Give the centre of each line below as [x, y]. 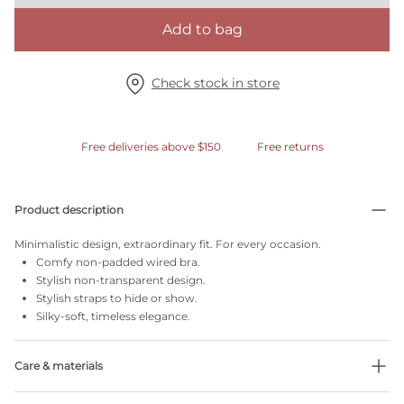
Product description [69, 210]
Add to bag [202, 29]
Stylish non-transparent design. [121, 280]
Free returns [290, 147]
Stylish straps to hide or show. [117, 298]
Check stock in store [216, 83]
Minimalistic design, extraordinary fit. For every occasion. [168, 244]
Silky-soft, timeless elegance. [113, 316]
